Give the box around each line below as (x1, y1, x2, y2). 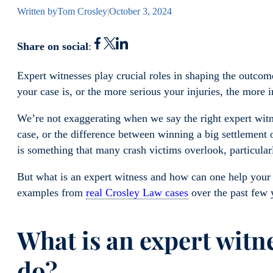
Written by (17, 6, 57, 17)
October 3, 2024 (109, 6, 172, 17)
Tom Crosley (57, 6, 107, 17)
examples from (17, 186, 86, 199)
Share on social (17, 40, 88, 53)
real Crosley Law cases (86, 186, 188, 199)
